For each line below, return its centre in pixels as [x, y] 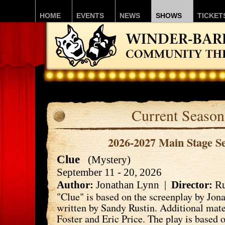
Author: [75, 185]
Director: [192, 185]
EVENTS [90, 16]
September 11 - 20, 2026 [109, 172]
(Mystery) [107, 159]
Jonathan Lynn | [132, 185]
